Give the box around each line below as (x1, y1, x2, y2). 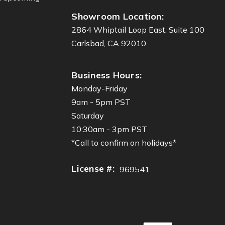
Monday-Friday (71, 83, 128, 93)
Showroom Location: (71, 10, 164, 22)
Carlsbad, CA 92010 (71, 38, 147, 48)
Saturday (71, 110, 104, 121)
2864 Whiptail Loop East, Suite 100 (71, 24, 205, 35)
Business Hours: (71, 69, 142, 81)
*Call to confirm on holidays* (71, 137, 177, 148)
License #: (71, 162, 115, 174)
